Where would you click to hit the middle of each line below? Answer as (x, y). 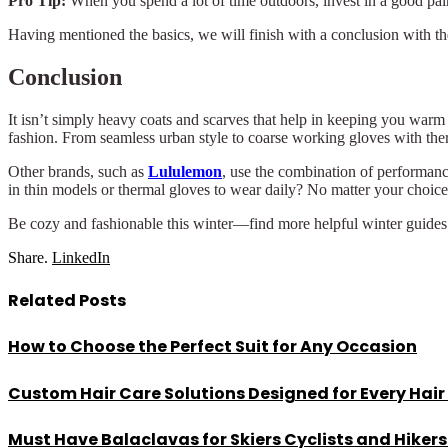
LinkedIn (81, 257)
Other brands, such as (78, 171)
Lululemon (185, 171)
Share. (28, 257)
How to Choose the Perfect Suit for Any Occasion (212, 347)
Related (43, 301)
